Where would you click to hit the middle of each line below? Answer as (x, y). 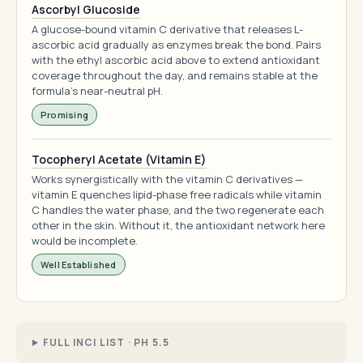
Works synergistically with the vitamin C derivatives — (167, 179)
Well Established (79, 265)
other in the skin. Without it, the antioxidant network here (178, 225)
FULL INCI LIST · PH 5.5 (106, 342)
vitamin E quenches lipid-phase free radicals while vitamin (177, 194)
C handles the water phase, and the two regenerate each (178, 210)
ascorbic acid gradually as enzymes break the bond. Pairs (176, 45)
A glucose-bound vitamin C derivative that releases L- (167, 29)
